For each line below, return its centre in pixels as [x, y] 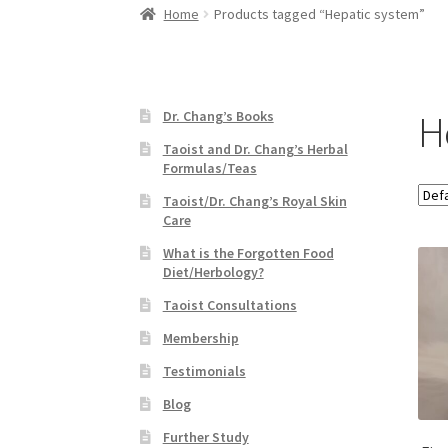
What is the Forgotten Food [248, 252]
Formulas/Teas [209, 167]
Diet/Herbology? [213, 271]
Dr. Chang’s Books [218, 115]
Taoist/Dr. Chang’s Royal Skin [254, 200]
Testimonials [204, 370]
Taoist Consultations [229, 304]
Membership [200, 337]
